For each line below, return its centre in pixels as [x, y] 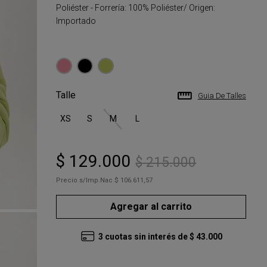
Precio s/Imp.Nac [85, 180]
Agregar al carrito [151, 206]
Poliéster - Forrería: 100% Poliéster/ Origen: [136, 8]
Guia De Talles [222, 96]
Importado [76, 21]
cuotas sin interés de [146, 237]
